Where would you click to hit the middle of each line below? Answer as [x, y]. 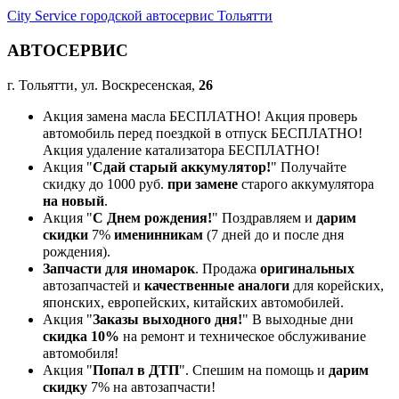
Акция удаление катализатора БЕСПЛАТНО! [181, 151]
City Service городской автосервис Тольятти [140, 16]
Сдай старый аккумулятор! [182, 167]
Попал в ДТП [136, 370]
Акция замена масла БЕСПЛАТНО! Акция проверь [200, 117]
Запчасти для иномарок [119, 269]
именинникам [159, 235]
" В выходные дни [298, 320]
